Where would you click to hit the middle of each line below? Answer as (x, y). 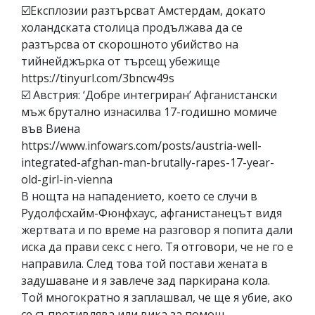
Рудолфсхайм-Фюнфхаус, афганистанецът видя (152, 213)
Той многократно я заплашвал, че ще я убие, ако (157, 297)
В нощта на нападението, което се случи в (139, 196)
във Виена (51, 128)
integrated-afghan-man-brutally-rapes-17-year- (148, 162)
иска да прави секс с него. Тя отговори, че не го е (157, 246)
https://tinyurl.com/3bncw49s (98, 78)
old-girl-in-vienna (67, 179)
